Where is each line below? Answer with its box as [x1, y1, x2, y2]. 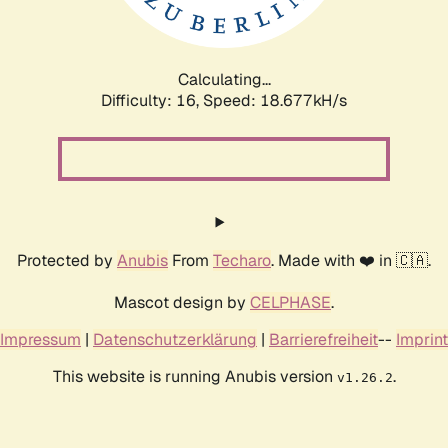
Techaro [213, 249, 271, 271]
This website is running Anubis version [52, 365, 337, 387]
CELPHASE [250, 291, 331, 313]
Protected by [17, 249, 117, 271]
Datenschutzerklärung [93, 328, 257, 350]
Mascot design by [114, 291, 250, 313]
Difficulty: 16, [101, 89, 203, 111]
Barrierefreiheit [269, 328, 378, 350]
